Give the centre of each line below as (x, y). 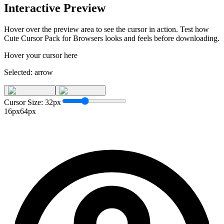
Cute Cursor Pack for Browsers (53, 38)
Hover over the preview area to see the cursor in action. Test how (106, 29)
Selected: (19, 72)
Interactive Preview (55, 8)
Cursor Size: (24, 102)
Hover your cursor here (41, 55)
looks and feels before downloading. (161, 38)
